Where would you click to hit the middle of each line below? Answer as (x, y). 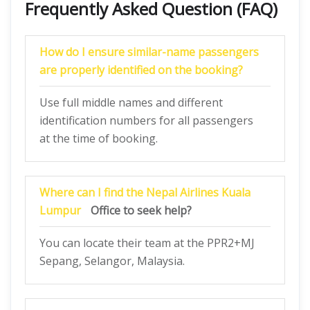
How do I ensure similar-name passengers (149, 52)
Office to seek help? (141, 210)
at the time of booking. (99, 138)
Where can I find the (93, 192)
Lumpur (60, 210)
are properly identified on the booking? (141, 70)
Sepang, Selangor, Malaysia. (112, 261)
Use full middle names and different (131, 102)
